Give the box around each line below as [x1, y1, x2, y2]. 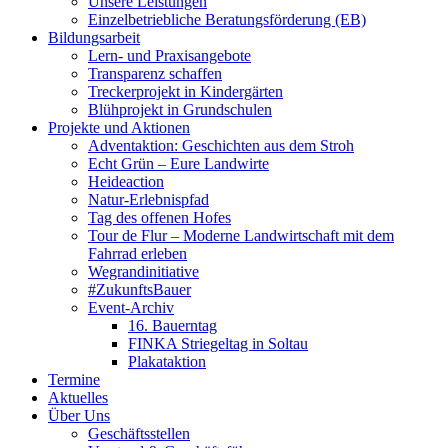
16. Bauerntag [128, 317, 217, 334]
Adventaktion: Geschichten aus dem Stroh [88, 137, 354, 154]
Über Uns [48, 407, 110, 424]
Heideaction [88, 173, 164, 190]
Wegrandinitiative [88, 263, 199, 280]
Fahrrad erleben [88, 245, 187, 262]
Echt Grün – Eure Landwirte [88, 155, 269, 172]
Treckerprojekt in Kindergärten [88, 83, 283, 100]
